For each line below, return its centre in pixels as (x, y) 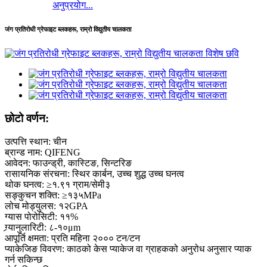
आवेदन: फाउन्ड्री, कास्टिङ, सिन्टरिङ (68, 163)
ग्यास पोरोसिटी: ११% (41, 216)
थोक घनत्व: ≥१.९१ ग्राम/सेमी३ (58, 184)
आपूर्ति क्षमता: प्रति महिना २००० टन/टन (72, 238)
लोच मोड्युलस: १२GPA (46, 206)
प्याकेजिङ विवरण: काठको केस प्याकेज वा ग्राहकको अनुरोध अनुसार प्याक (128, 249)
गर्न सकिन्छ (24, 259)
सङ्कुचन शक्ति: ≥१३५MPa (53, 195)
